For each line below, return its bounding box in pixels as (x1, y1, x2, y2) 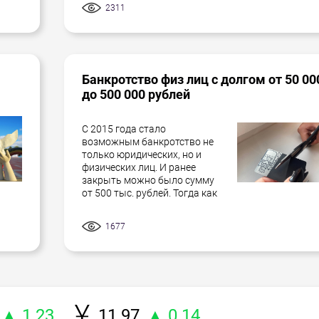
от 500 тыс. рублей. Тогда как (82, 187, 217, 199)
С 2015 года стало (82, 122, 166, 135)
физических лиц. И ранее (82, 161, 196, 173)
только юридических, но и (82, 148, 202, 160)
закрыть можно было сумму (82, 174, 214, 186)
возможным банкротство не (82, 135, 214, 147)
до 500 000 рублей (82, 86, 190, 102)
